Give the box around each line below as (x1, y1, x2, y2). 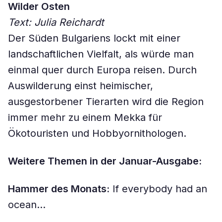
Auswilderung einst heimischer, (8, 80, 153, 92)
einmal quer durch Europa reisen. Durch (8, 64, 197, 76)
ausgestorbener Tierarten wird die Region (8, 96, 204, 108)
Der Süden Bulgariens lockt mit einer (8, 32, 180, 44)
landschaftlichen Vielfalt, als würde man (8, 48, 194, 60)
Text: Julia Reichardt (8, 16, 104, 28)
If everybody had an (110, 183, 207, 195)
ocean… (8, 199, 46, 211)
